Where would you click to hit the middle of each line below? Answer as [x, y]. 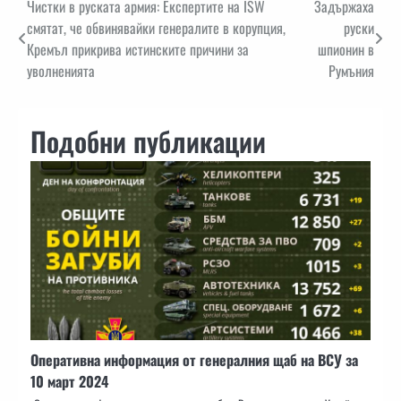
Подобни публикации [148, 141]
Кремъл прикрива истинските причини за [138, 49]
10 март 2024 [69, 381]
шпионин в [346, 49]
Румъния [351, 70]
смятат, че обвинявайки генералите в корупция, [156, 27]
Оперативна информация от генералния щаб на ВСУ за [194, 359]
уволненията [63, 70]
